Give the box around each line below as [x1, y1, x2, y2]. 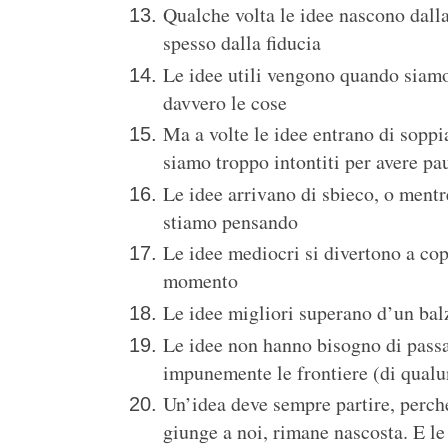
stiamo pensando [163, 207, 298, 235]
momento [163, 267, 238, 295]
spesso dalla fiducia [163, 29, 321, 57]
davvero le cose [163, 88, 287, 116]
